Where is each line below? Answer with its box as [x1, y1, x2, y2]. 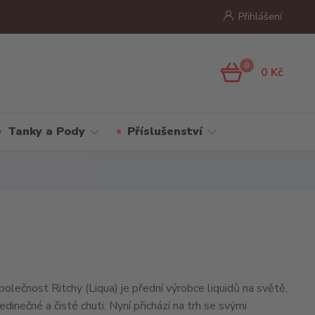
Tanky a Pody [7, 124, 85, 139]
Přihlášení [238, 10, 282, 23]
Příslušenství [127, 124, 202, 139]
